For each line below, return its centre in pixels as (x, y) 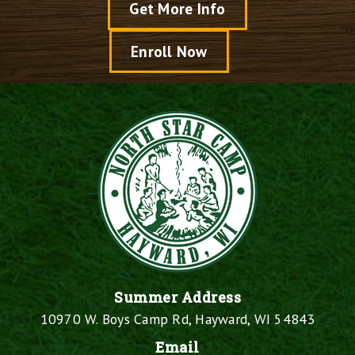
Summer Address (177, 298)
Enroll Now (169, 52)
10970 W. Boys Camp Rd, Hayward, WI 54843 (177, 319)
